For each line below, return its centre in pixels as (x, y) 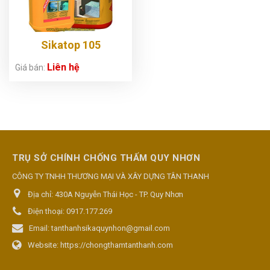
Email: (40, 228)
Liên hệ (63, 67)
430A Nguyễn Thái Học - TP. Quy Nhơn (119, 194)
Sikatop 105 (71, 45)
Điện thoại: (47, 211)
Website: (44, 245)
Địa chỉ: (41, 194)
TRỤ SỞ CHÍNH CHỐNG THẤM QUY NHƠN (106, 158)
